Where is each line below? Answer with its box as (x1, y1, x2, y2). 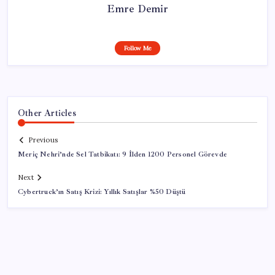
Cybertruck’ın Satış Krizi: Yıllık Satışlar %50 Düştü (18, 187, 186, 197)
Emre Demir (106, 1, 169, 15)
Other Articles (18, 107, 76, 118)
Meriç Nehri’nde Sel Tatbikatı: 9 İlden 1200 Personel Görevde (18, 150, 227, 160)
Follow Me (123, 44, 152, 52)
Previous (28, 136, 58, 145)
